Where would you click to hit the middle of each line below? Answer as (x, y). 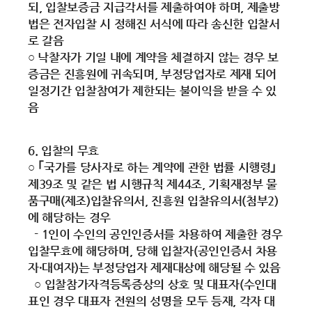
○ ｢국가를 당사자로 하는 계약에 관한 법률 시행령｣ (153, 167)
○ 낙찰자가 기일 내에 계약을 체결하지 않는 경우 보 (154, 57)
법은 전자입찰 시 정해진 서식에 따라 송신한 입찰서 (154, 24)
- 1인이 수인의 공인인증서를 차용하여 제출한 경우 (155, 234)
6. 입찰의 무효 (63, 150)
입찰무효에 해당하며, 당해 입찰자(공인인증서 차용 (153, 251)
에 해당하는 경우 (69, 217)
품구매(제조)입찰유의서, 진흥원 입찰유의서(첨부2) (153, 201)
